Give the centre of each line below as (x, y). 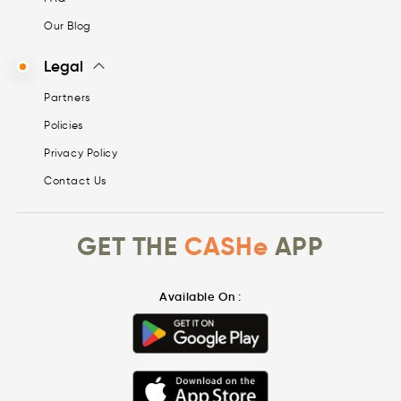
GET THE (131, 247)
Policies (64, 125)
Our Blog (68, 26)
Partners (67, 98)
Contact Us (75, 181)
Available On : (200, 297)
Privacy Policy (81, 153)
